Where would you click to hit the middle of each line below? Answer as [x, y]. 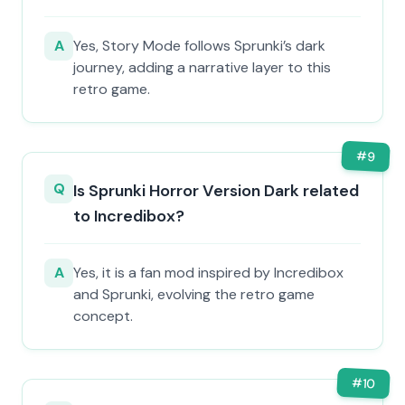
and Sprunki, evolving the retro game [194, 294]
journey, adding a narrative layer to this [202, 67]
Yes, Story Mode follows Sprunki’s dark [199, 46]
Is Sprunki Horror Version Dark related [216, 191]
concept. [103, 316]
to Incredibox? [129, 216]
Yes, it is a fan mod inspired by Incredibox [208, 273]
